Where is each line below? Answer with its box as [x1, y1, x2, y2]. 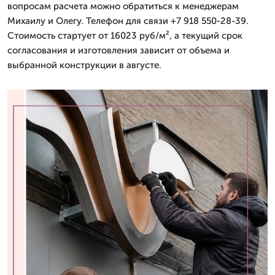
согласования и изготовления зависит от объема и [7, 44, 230, 56]
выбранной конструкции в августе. [7, 59, 161, 71]
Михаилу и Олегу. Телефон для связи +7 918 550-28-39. [7, 15, 249, 26]
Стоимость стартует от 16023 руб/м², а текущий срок [7, 29, 242, 41]
